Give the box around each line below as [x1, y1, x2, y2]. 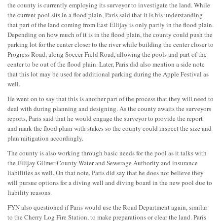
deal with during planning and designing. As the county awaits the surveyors [7, 104, 211, 113]
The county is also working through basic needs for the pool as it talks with [7, 148, 207, 157]
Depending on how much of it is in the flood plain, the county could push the [7, 30, 213, 39]
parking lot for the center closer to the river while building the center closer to [7, 39, 214, 49]
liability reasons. [7, 187, 52, 197]
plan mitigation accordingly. [7, 133, 83, 143]
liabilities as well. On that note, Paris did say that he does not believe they [7, 168, 204, 177]
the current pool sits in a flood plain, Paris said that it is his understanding [7, 10, 203, 19]
